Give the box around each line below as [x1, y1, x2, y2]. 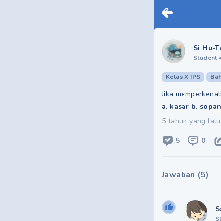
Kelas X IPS [166, 73, 201, 81]
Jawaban [162, 169, 195, 180]
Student [193, 54, 217, 62]
